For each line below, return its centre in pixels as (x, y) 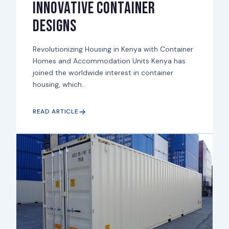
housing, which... (59, 85)
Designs (54, 27)
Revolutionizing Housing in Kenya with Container (113, 49)
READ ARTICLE (55, 112)
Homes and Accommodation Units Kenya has (109, 61)
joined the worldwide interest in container (103, 73)
